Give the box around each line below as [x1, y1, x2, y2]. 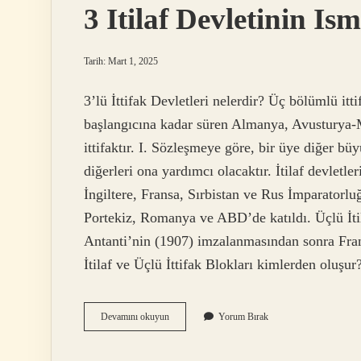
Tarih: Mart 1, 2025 [84, 56, 158, 67]
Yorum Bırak [218, 311, 268, 323]
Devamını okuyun [101, 311, 169, 323]
